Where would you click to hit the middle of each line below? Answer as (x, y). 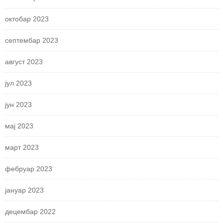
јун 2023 (18, 104)
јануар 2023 (24, 190)
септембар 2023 (32, 40)
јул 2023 (18, 83)
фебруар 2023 (29, 168)
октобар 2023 (27, 19)
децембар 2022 (30, 211)
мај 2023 (19, 126)
